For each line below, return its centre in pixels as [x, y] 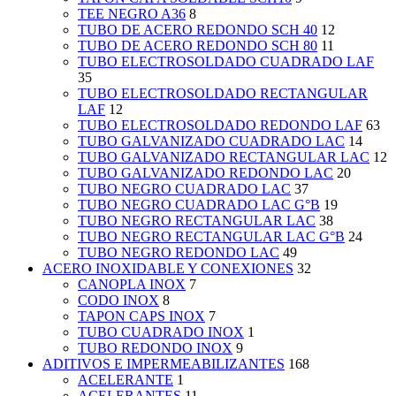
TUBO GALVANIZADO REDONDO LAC [206, 173]
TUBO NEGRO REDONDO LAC [179, 253]
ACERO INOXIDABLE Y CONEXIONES [168, 269]
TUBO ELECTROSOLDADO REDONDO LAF [220, 126]
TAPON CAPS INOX [141, 316]
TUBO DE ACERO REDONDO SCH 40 [198, 30]
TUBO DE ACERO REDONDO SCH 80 [198, 46]
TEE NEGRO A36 [132, 14]
